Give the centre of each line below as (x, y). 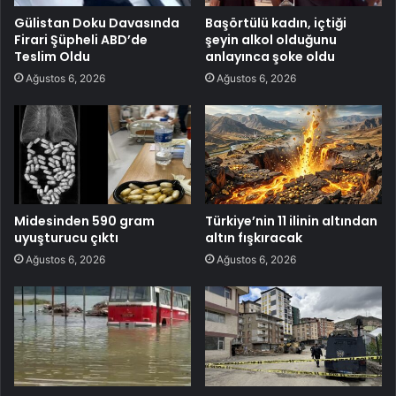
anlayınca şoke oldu (270, 56)
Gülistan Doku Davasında (97, 23)
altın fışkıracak (254, 238)
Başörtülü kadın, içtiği (276, 23)
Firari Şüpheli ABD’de (81, 39)
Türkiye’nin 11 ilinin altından (291, 221)
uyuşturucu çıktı (66, 238)
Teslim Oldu (52, 56)
